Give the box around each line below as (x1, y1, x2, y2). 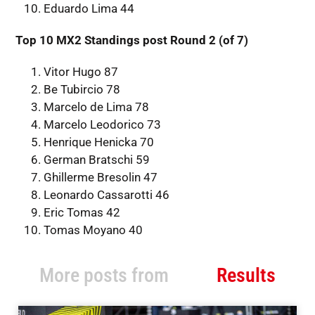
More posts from (39, 263, 169, 287)
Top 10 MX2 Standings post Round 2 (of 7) (15, 32, 248, 47)
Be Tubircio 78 (43, 82, 120, 96)
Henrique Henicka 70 (43, 134, 154, 149)
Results (217, 263, 276, 287)
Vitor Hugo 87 (43, 64, 118, 79)
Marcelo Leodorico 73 (43, 117, 161, 131)
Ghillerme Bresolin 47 (43, 169, 157, 184)
